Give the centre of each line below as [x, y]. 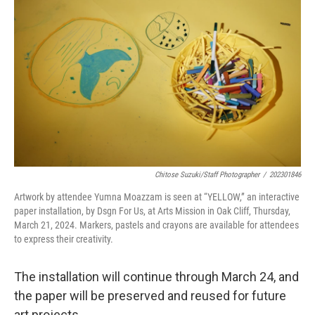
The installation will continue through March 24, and [156, 276]
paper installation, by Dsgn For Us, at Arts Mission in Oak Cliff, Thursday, [152, 211]
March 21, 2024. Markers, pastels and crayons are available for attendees [156, 225]
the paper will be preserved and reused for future [150, 295]
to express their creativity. [64, 239]
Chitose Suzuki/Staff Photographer [207, 174]
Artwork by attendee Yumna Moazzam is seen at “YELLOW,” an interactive [157, 197]
